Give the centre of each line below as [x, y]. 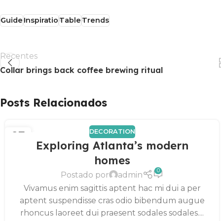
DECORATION [112, 132]
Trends [95, 20]
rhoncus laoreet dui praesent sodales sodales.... [112, 213]
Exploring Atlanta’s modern [112, 145]
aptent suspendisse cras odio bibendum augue [112, 201]
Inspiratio [41, 20]
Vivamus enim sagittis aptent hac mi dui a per [112, 188]
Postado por [85, 175]
